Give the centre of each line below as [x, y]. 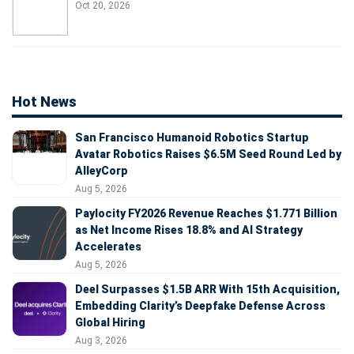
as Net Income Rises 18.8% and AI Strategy [189, 230]
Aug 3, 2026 [101, 341]
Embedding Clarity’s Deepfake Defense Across [200, 306]
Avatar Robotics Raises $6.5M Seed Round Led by [208, 154]
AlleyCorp [102, 171]
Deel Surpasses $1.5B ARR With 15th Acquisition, [207, 290]
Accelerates [108, 247]
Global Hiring [110, 323]
